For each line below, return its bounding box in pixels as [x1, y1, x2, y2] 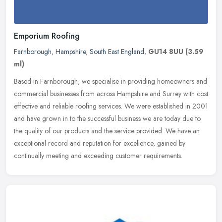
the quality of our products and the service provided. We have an [14, 125, 200, 136]
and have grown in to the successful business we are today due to [14, 113, 201, 123]
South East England [90, 46, 144, 56]
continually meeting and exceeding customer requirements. [14, 150, 182, 161]
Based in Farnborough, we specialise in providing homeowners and [14, 76, 207, 86]
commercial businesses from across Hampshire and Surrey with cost [14, 88, 208, 99]
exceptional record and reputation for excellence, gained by [14, 138, 185, 148]
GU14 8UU [148, 46, 183, 56]
